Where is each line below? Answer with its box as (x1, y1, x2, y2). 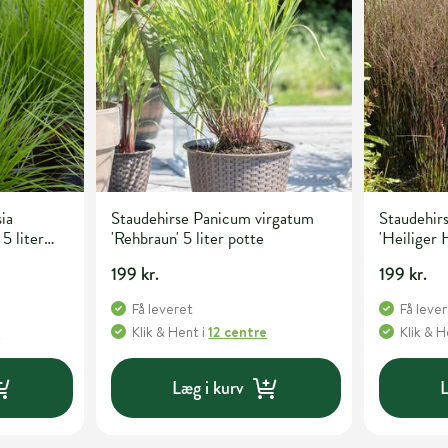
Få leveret (132, 299, 194, 320)
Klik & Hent (132, 322, 200, 343)
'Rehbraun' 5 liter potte (111, 226, 265, 252)
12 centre (208, 322, 268, 343)
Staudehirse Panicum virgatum (111, 206, 315, 232)
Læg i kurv (172, 374, 244, 401)
